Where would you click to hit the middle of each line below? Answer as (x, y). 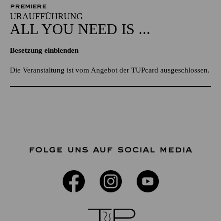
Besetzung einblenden (44, 50)
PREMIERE (28, 6)
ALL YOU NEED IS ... (80, 29)
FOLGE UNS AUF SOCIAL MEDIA (110, 150)
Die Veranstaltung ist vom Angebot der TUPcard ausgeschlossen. (110, 70)
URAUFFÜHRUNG (46, 16)
